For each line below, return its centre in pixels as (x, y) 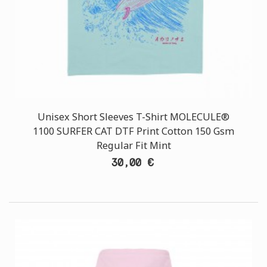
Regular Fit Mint (133, 145)
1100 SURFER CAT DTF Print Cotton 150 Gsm (133, 131)
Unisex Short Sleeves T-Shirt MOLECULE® (133, 117)
